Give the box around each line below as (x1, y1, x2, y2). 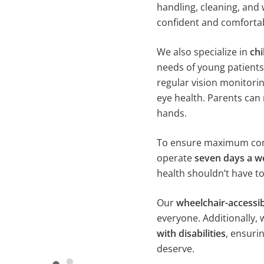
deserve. (156, 242, 194, 255)
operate (156, 151, 194, 164)
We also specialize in (156, 45, 250, 58)
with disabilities (156, 227, 226, 240)
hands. (156, 107, 187, 120)
